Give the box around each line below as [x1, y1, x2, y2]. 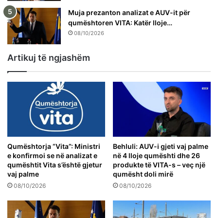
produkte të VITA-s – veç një [113, 161, 205, 169]
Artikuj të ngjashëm [7, 52, 90, 63]
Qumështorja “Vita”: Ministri [7, 142, 100, 151]
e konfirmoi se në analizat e [7, 151, 97, 160]
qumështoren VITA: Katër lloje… [68, 18, 172, 27]
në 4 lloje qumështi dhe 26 [113, 151, 200, 160]
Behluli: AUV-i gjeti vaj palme [113, 142, 208, 151]
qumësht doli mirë [113, 170, 173, 179]
